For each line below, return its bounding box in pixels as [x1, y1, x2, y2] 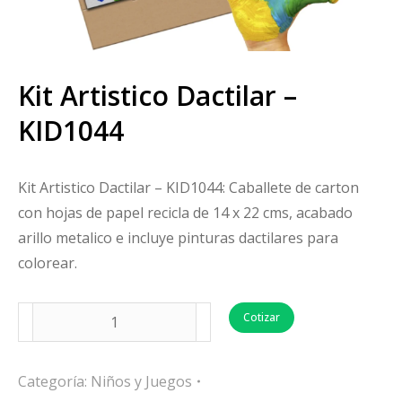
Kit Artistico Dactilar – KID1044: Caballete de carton [18, 178, 359, 198]
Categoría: [18, 371, 91, 392]
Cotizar [243, 310, 280, 326]
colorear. [18, 253, 77, 274]
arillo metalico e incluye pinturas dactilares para [18, 228, 338, 249]
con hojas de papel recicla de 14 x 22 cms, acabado [18, 203, 353, 223]
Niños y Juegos [91, 371, 192, 392]
